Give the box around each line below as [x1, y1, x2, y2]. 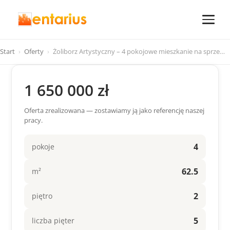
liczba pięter [32, 216, 74, 225]
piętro [32, 191, 52, 201]
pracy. [24, 116, 43, 125]
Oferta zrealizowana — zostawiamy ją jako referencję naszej [24, 106, 204, 115]
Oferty [24, 47, 44, 56]
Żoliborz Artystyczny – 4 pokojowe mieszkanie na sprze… [53, 47, 225, 56]
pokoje [32, 142, 54, 151]
